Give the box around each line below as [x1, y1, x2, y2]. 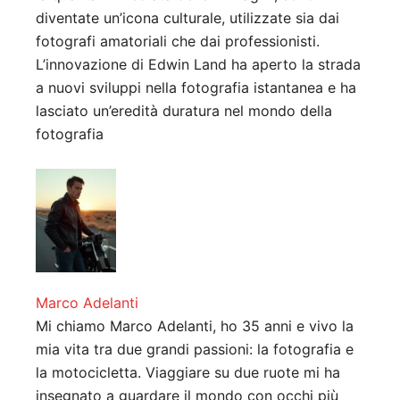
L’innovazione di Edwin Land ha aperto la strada [36, 55, 361, 74]
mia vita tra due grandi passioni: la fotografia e [36, 340, 354, 359]
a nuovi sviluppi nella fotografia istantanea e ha [36, 79, 356, 97]
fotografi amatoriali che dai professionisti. [36, 32, 320, 51]
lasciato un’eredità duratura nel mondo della [36, 102, 332, 121]
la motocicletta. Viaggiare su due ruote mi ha [36, 363, 340, 382]
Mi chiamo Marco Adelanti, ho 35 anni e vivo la [36, 317, 354, 336]
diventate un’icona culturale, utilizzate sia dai [36, 9, 339, 28]
